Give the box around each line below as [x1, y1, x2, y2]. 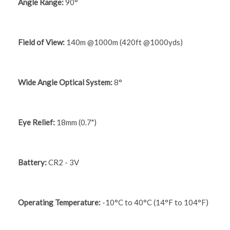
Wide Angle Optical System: [18, 78, 112, 87]
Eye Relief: [18, 118, 56, 127]
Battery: [18, 158, 47, 167]
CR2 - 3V [47, 158, 79, 167]
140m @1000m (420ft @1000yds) [66, 37, 183, 47]
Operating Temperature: [18, 198, 101, 207]
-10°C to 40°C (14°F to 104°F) [101, 198, 208, 207]
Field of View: [18, 37, 66, 47]
